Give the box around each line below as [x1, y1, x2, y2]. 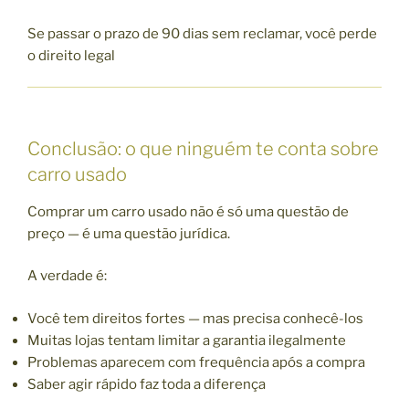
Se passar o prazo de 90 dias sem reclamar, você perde [27, 25, 377, 42]
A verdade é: [27, 267, 107, 285]
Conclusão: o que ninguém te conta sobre [27, 137, 379, 160]
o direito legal [27, 47, 115, 64]
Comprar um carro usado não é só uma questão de [27, 203, 349, 220]
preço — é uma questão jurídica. [27, 225, 230, 242]
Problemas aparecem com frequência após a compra [27, 353, 365, 371]
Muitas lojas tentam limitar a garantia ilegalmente [27, 331, 346, 349]
